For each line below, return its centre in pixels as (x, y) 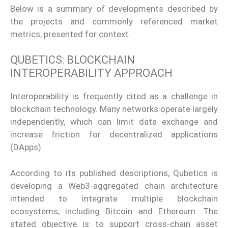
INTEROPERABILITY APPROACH (91, 73)
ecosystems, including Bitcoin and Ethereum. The (114, 211)
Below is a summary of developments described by (114, 8)
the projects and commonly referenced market (114, 21)
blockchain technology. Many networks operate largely (114, 109)
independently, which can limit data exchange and (114, 122)
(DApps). (27, 147)
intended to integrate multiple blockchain (114, 198)
